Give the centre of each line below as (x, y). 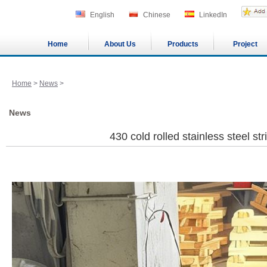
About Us (120, 44)
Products (183, 44)
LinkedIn (213, 15)
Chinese (157, 15)
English (102, 15)
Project (245, 44)
